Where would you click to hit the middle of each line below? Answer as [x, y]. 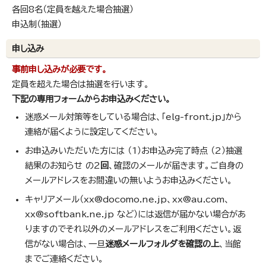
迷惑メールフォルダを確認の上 [162, 244]
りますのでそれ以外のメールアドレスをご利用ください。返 [133, 229]
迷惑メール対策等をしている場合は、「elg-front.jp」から [133, 117]
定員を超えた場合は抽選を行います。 [81, 84]
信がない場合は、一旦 [65, 244]
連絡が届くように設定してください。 [92, 132]
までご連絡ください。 [64, 259]
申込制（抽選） [37, 24]
